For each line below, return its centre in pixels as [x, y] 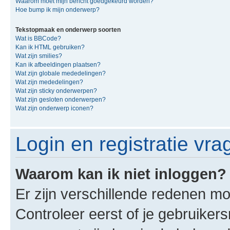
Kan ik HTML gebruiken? [50, 47]
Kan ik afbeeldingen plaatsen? [58, 65]
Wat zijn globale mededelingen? [61, 73]
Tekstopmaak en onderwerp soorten [68, 30]
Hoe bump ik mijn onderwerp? [57, 10]
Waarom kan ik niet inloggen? [121, 174]
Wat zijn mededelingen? [49, 82]
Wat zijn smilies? [39, 56]
